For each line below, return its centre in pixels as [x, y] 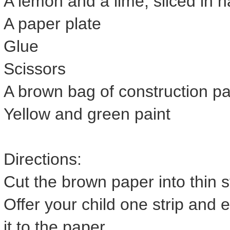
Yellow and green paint [87, 114]
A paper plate [52, 24]
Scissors [35, 69]
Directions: [43, 159]
